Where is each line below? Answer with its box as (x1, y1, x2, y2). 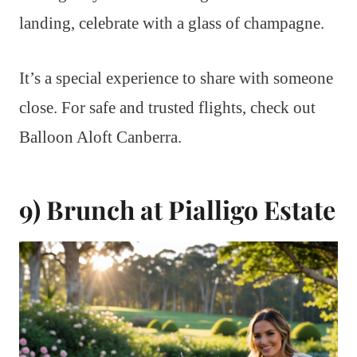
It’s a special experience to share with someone (19, 68, 333, 88)
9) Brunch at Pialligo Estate (19, 191, 335, 226)
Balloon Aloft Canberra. (19, 127, 182, 147)
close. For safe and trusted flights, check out (19, 97, 316, 117)
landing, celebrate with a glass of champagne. (19, 13, 324, 33)
